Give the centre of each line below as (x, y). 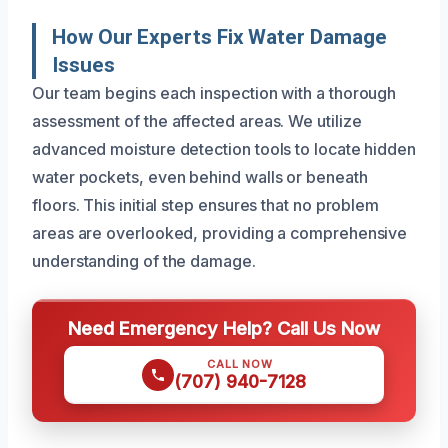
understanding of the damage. (144, 261)
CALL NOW (240, 364)
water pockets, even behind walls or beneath (200, 177)
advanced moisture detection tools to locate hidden (224, 149)
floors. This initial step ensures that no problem (206, 205)
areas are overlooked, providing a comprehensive (220, 233)
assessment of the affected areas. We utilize (197, 121)
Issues (83, 65)
